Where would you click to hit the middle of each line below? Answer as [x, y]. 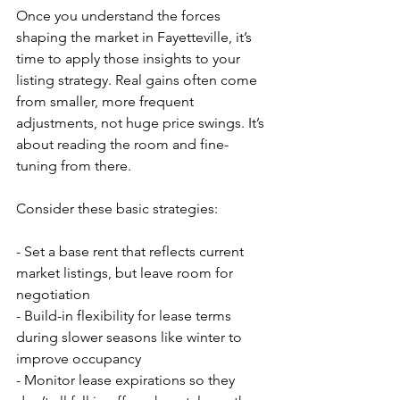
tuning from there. [74, 166]
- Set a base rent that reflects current [132, 251]
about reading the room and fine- [122, 144]
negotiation [53, 294]
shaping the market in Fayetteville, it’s [136, 37]
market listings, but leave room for [126, 273]
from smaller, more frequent [107, 101]
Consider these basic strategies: [117, 208]
